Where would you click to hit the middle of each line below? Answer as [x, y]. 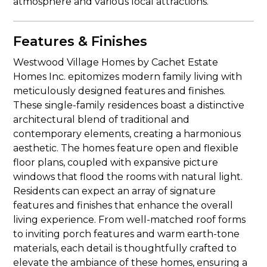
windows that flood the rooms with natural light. [128, 177]
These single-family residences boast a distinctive [129, 105]
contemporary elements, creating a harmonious [127, 134]
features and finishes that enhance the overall [123, 205]
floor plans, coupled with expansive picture [116, 162]
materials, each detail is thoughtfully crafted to [125, 248]
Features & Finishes [80, 41]
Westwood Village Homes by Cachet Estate [116, 62]
